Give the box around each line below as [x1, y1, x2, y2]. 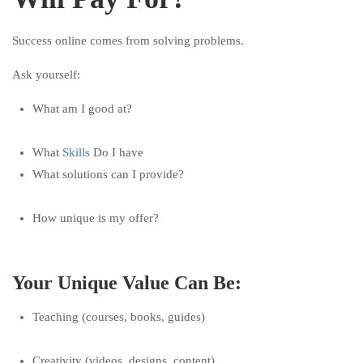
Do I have [90, 146, 143, 159]
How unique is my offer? [32, 211, 159, 224]
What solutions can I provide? [32, 168, 184, 181]
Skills [62, 146, 90, 159]
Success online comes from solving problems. [12, 34, 244, 47]
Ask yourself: [12, 68, 80, 81]
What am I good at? [32, 102, 132, 115]
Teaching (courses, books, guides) [32, 310, 205, 323]
